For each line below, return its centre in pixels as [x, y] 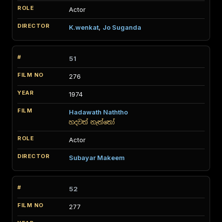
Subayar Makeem [97, 158]
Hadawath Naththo [98, 112]
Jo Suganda [122, 27]
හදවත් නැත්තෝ [92, 122]
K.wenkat [84, 27]
